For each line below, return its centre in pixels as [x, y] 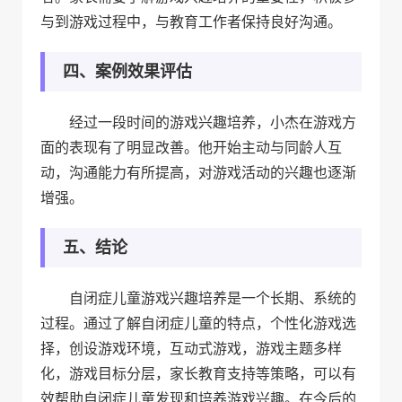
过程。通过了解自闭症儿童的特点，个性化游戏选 [198, 323]
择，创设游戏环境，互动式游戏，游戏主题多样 [191, 348]
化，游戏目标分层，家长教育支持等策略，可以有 [198, 373]
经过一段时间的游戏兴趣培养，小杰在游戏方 [213, 122]
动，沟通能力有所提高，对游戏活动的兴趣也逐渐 [198, 172]
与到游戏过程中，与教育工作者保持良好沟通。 [191, 21]
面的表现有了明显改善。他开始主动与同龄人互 [191, 147]
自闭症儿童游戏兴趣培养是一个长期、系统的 [213, 297]
